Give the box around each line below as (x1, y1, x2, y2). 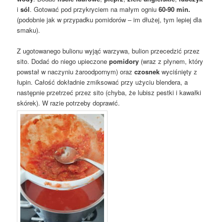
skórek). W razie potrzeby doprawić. (17, 98, 120, 108)
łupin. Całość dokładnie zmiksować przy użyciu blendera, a (17, 77, 188, 87)
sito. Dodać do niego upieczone (17, 56, 110, 66)
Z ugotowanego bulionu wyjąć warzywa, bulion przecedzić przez (17, 46, 200, 55)
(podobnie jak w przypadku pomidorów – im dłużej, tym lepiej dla (17, 14, 202, 24)
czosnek (134, 66, 160, 76)
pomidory (109, 56, 139, 66)
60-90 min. (157, 4, 191, 14)
